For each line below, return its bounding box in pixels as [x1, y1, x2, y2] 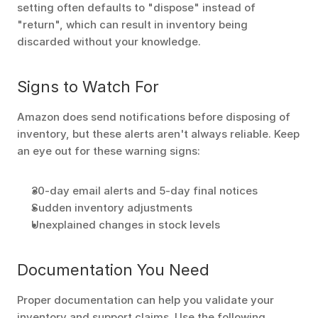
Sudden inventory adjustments [31, 201, 192, 214]
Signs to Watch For [17, 77, 159, 96]
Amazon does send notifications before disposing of [17, 110, 290, 124]
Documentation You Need [17, 261, 209, 279]
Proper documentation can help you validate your [17, 293, 274, 307]
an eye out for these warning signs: [17, 144, 200, 158]
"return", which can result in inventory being [17, 18, 248, 31]
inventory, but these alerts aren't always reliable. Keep [17, 127, 300, 141]
